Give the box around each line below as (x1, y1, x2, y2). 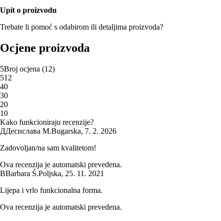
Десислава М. (5, 126, 51, 135)
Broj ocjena (4, 64, 40, 73)
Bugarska (51, 126, 81, 135)
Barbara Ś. (5, 169, 38, 178)
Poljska (38, 169, 61, 178)
